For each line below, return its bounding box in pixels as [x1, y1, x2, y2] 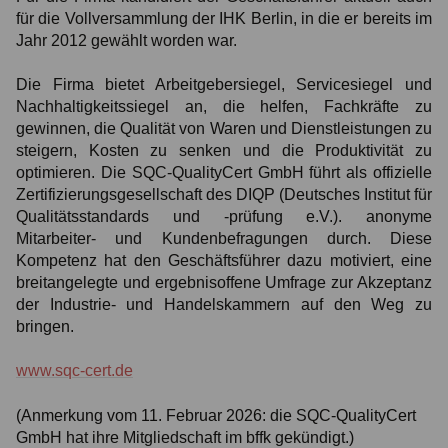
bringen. [16, 317, 74, 335]
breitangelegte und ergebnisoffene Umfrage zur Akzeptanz [16, 273, 432, 291]
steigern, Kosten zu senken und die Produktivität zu [16, 141, 432, 159]
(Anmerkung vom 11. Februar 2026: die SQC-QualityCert [16, 406, 416, 424]
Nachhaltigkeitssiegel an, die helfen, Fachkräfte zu [16, 97, 432, 115]
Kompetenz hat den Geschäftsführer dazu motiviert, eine [16, 251, 432, 269]
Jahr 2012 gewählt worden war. [16, 31, 237, 49]
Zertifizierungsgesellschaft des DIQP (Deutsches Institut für [16, 185, 432, 203]
